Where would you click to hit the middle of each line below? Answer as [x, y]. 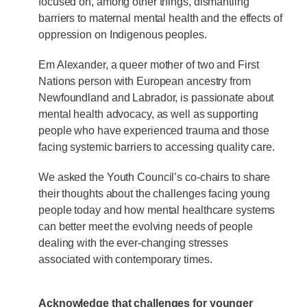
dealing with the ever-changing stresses [134, 243]
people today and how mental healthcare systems [157, 210]
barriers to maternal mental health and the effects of [160, 18]
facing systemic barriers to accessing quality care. [157, 147]
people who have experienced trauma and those [154, 130]
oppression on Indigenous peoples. [123, 34]
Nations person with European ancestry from [145, 81]
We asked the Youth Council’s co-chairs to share [155, 177]
